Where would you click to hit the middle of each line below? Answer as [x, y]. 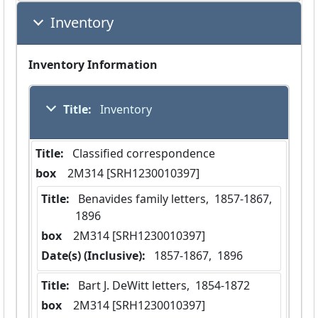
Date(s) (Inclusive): [93, 256]
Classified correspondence [144, 154]
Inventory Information [93, 65]
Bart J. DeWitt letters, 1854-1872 [164, 286]
